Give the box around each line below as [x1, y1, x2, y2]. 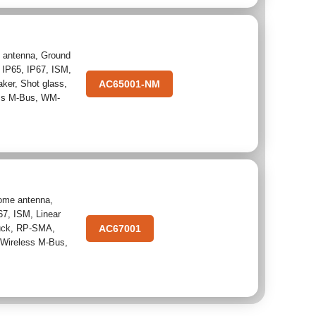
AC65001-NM [98, 78, 160, 90]
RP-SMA [16, 222, 53, 233]
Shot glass [20, 78, 65, 89]
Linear [36, 208, 61, 219]
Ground [41, 49, 71, 61]
